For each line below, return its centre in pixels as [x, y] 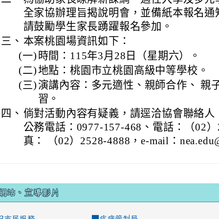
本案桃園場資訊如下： [77, 41]
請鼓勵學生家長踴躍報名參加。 [98, 26]
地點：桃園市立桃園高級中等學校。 [123, 70]
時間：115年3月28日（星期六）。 [119, 56]
